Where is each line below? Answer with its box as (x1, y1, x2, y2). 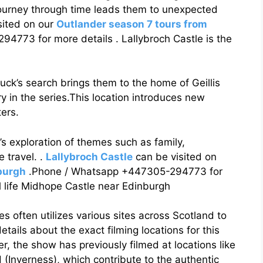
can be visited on (133, 150, 217, 163)
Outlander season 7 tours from (56, 18, 207, 30)
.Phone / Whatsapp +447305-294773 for (26, 165, 222, 177)
